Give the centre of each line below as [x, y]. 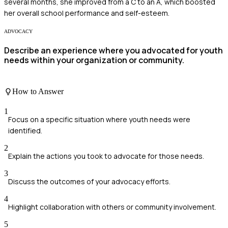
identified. [25, 130]
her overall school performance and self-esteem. [87, 13]
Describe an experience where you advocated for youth [113, 51]
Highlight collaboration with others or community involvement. [112, 207]
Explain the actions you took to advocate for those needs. [106, 156]
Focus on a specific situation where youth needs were [99, 119]
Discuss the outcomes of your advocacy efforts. [89, 181]
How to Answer [38, 91]
